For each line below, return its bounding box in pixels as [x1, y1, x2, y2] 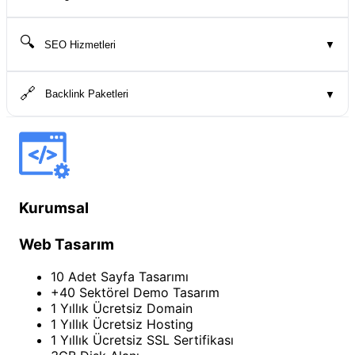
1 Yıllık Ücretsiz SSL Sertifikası [51, 331, 234, 348]
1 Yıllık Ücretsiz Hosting [51, 315, 193, 332]
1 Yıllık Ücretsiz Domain [51, 300, 193, 316]
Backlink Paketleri [45, 88, 128, 101]
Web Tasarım [19, 235, 114, 254]
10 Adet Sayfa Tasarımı [51, 268, 189, 284]
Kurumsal [19, 198, 89, 217]
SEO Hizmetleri [44, 38, 116, 51]
